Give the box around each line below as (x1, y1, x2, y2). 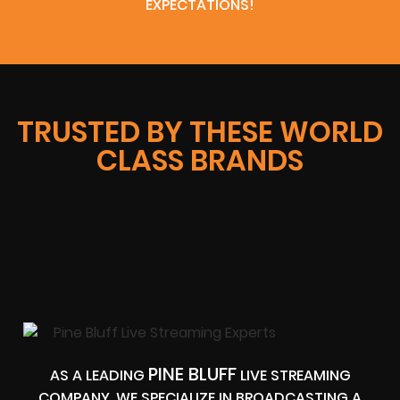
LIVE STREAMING (236, 364, 351, 386)
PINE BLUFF (147, 361, 237, 387)
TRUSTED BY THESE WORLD (17, 112, 383, 153)
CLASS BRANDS (96, 140, 304, 181)
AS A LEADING (49, 364, 148, 386)
